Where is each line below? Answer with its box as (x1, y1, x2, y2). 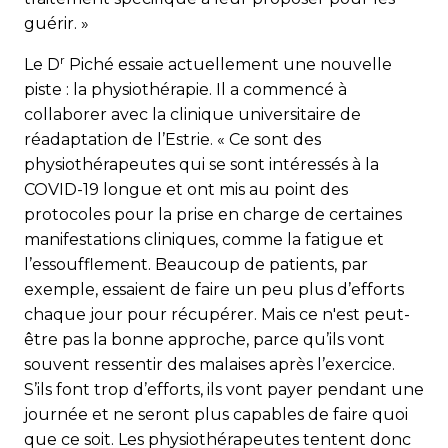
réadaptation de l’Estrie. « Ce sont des (24, 129, 321, 149)
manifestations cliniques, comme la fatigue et (24, 229, 384, 249)
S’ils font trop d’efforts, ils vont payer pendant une (24, 379, 424, 399)
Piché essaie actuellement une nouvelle (65, 54, 392, 74)
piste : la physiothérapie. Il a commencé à (24, 79, 347, 99)
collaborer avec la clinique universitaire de (24, 104, 361, 124)
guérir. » (24, 13, 89, 33)
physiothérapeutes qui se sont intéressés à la (24, 154, 379, 174)
